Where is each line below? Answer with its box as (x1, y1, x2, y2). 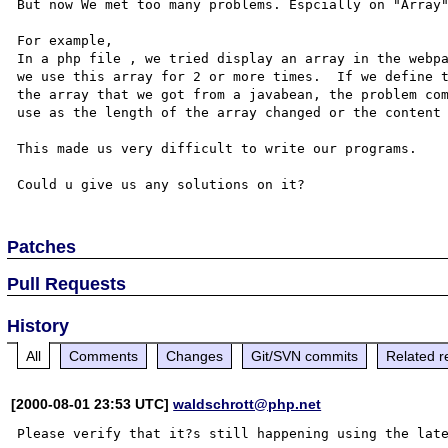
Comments (69, 347, 139, 364)
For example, (17, 32, 122, 48)
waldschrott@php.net (173, 395, 322, 412)
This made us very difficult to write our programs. (17, 140, 426, 156)
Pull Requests (7, 273, 127, 294)
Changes (166, 347, 224, 364)
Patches (7, 236, 77, 257)
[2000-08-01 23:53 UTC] (11, 395, 174, 412)
